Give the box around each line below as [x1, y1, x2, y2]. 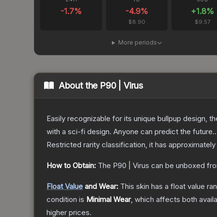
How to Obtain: [46, 161, 96, 170]
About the [58, 80, 100, 91]
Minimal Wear [86, 195, 131, 204]
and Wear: [83, 182, 118, 191]
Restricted [46, 140, 81, 150]
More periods [118, 39, 157, 46]
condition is [46, 195, 86, 204]
